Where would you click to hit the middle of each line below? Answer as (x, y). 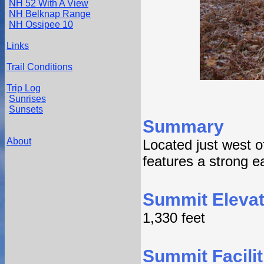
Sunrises (27, 99)
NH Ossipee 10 (41, 24)
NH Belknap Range (50, 14)
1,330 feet (174, 218)
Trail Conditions (39, 67)
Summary (183, 126)
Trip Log (24, 88)
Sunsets (26, 109)
